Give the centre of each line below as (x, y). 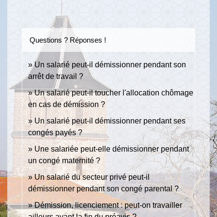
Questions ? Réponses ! (68, 40)
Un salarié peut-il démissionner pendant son (110, 65)
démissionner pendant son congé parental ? (103, 189)
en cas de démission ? (67, 105)
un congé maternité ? (64, 161)
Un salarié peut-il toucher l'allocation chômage (114, 93)
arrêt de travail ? (56, 77)
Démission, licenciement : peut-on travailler (108, 205)
